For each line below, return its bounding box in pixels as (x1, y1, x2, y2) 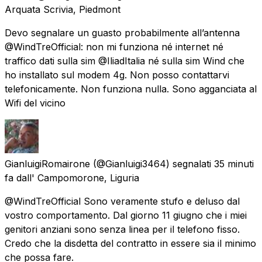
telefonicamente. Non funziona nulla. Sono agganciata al (5, 82, 257, 95)
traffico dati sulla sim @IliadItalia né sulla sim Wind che (5, 54, 244, 67)
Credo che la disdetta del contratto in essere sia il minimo (5, 237, 256, 249)
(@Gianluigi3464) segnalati (93, 157, 211, 170)
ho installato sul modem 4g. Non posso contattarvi (5, 68, 229, 81)
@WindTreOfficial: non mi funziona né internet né (5, 40, 223, 53)
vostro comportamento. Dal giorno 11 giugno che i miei (5, 209, 247, 221)
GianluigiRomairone (5, 157, 90, 170)
